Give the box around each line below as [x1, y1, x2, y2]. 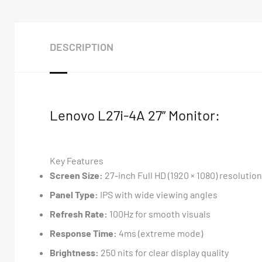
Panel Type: [50, 189, 98, 200]
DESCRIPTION [50, 40, 113, 53]
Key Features [50, 155, 104, 166]
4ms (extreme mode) [117, 227, 203, 239]
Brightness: [50, 247, 99, 258]
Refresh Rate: [50, 208, 108, 219]
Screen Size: [50, 170, 103, 181]
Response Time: [50, 227, 117, 239]
